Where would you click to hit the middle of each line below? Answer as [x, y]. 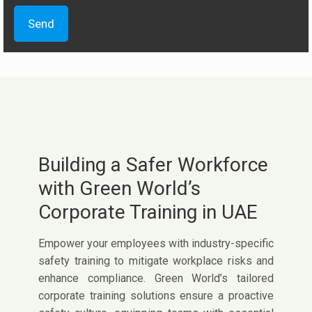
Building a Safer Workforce [153, 165]
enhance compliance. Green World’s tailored [156, 279]
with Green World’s [119, 189]
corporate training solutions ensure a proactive [156, 296]
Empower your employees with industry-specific [156, 244]
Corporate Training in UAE [148, 212]
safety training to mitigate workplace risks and [156, 261]
